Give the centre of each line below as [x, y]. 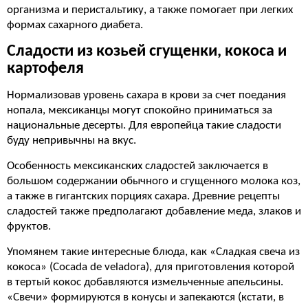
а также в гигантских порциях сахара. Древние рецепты [143, 196]
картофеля [45, 69]
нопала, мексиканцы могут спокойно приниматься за [140, 110]
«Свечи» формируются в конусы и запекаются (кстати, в [145, 297]
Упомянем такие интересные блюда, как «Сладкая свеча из [153, 252]
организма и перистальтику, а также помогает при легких [150, 10]
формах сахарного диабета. [75, 25]
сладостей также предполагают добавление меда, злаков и [154, 211]
